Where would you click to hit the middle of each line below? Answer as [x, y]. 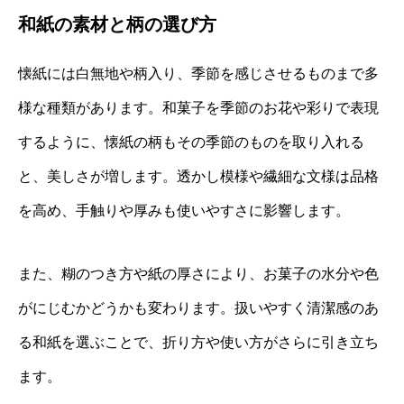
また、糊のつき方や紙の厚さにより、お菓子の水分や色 [198, 273]
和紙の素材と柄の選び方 [117, 24]
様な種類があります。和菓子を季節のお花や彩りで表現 [198, 107]
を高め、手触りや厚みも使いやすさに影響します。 [184, 210]
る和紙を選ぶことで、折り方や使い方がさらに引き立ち [198, 342]
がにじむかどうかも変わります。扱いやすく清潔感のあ [198, 308]
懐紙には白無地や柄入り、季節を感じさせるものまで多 [198, 73]
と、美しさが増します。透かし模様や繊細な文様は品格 [198, 176]
